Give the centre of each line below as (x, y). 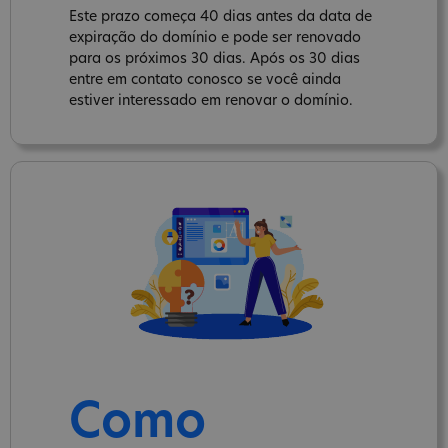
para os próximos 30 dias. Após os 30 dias (214, 59)
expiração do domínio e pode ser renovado (215, 38)
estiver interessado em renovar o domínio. (211, 101)
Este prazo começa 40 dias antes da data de (220, 17)
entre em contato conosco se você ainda (205, 80)
